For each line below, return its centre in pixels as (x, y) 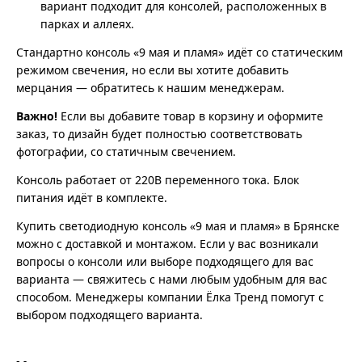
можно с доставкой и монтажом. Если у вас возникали (167, 243)
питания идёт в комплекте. (92, 197)
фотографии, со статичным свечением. (126, 151)
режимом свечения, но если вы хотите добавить (152, 69)
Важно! (37, 116)
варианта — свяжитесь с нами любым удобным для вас (172, 279)
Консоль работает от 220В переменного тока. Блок (158, 179)
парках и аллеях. (87, 23)
